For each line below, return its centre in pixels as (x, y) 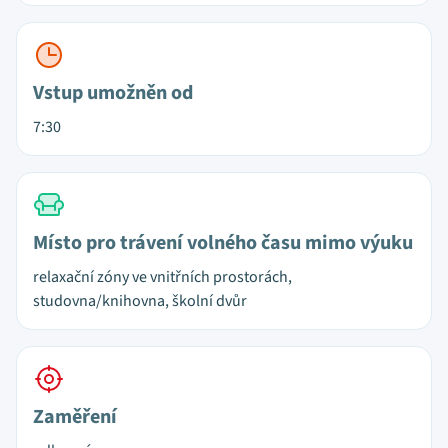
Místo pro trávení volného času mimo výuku (223, 243)
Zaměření (75, 417)
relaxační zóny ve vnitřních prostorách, (162, 277)
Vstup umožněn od (113, 93)
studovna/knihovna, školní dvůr (140, 301)
